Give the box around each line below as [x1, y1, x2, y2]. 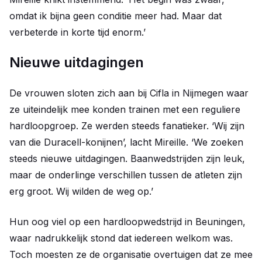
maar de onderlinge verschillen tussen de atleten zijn [9, 169, 242, 181]
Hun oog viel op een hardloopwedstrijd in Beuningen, [9, 216, 246, 228]
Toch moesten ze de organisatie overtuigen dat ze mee [9, 249, 253, 261]
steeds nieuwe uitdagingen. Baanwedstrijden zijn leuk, [9, 153, 245, 165]
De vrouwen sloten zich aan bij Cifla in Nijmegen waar [9, 87, 249, 99]
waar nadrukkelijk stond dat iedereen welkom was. [9, 232, 233, 244]
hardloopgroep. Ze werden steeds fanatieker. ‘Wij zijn [9, 120, 244, 132]
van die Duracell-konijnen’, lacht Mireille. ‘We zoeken [9, 136, 243, 149]
